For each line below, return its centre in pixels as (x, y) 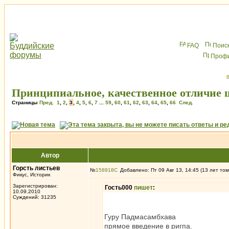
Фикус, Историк (31, 175)
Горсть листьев (36, 168)
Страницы (26, 102)
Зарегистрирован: (35, 186)
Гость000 (119, 188)
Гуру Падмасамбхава (140, 217)
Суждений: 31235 (35, 197)
